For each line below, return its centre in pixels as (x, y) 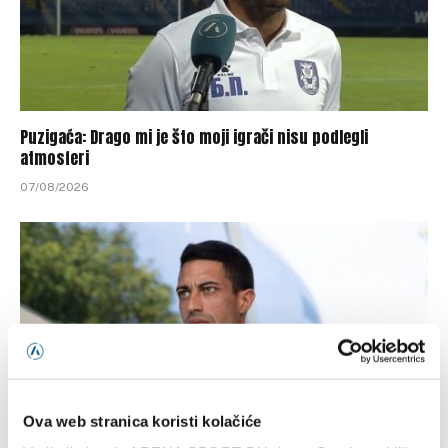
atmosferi (54, 157)
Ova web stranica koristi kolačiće (142, 421)
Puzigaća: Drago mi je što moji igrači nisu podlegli (194, 136)
